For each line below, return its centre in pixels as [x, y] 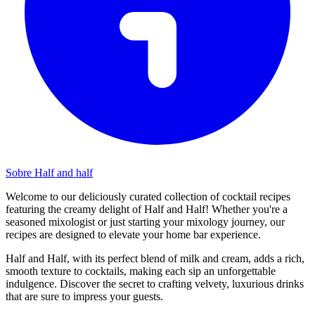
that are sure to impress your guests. [84, 296]
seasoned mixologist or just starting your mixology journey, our [145, 221]
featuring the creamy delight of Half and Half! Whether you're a [147, 209]
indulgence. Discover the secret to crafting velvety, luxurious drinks [155, 283]
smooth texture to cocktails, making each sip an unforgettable [141, 271]
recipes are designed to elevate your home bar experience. [133, 234]
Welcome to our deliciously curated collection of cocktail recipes [148, 196]
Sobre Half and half [49, 172]
